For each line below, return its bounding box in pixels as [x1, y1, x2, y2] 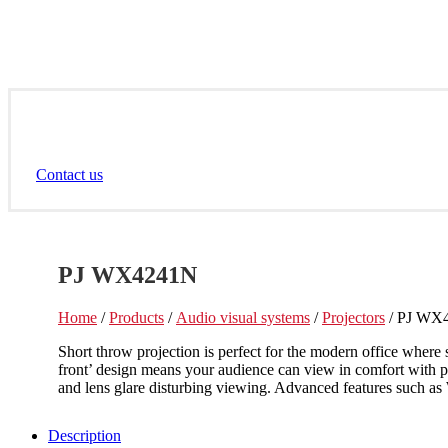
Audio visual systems [176, 308, 310, 326]
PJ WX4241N [58, 261, 197, 288]
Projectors [322, 308, 385, 326]
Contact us [36, 166, 103, 183]
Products [109, 308, 164, 326]
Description [48, 426, 121, 444]
